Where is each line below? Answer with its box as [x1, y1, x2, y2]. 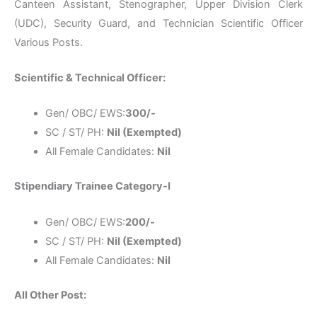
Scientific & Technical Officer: [14, 71, 166, 85]
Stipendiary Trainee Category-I [14, 180, 171, 193]
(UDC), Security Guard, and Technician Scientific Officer [14, 16, 303, 30]
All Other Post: [14, 288, 86, 301]
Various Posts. [14, 35, 83, 49]
